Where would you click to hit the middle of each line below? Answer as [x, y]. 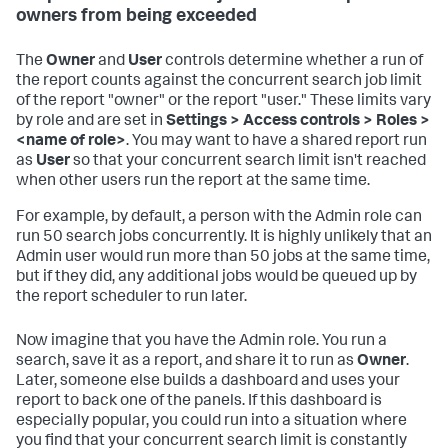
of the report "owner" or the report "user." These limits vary [223, 101]
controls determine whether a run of [292, 61]
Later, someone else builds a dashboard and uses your [208, 381]
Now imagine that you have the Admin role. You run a [201, 341]
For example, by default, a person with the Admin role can [219, 217]
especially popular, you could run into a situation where [211, 421]
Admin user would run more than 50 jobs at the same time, [223, 257]
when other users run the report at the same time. [193, 181]
